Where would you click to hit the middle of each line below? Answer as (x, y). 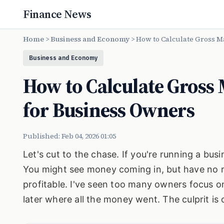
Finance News (57, 14)
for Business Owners (109, 110)
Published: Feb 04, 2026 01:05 (69, 136)
